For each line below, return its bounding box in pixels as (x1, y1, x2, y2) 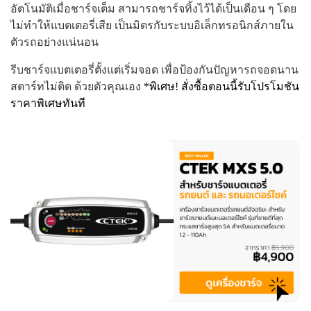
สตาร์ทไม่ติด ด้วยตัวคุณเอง (10, 81, 141, 93)
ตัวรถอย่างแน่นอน (10, 36, 99, 49)
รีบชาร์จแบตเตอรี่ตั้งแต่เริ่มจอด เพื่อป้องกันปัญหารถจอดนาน (10, 64, 299, 76)
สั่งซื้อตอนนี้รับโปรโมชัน (181, 81, 299, 93)
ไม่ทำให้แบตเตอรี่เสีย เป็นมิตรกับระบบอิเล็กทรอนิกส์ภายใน (10, 19, 294, 32)
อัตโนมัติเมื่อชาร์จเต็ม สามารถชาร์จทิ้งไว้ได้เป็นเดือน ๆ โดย (10, 3, 296, 15)
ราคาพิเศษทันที (10, 97, 85, 110)
